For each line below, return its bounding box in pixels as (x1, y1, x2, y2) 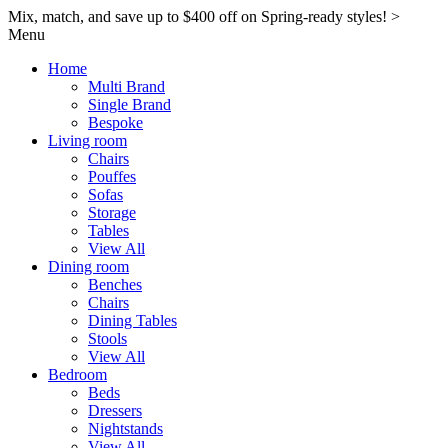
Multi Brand (88, 78, 165, 95)
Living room (48, 132, 127, 149)
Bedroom (48, 366, 107, 383)
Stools (88, 330, 127, 347)
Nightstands (88, 420, 163, 437)
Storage (88, 204, 136, 221)
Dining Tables (88, 312, 177, 329)
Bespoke (88, 114, 143, 131)
